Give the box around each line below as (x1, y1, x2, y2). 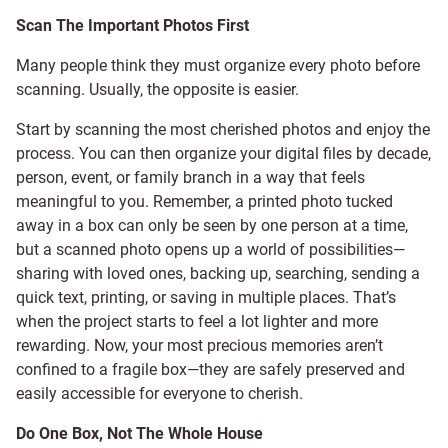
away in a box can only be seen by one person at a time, (16, 216, 408, 235)
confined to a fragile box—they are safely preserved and (16, 360, 405, 379)
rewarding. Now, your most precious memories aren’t (16, 336, 383, 355)
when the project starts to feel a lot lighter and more (16, 312, 378, 331)
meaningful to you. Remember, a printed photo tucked (16, 192, 393, 211)
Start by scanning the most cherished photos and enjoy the (16, 120, 430, 139)
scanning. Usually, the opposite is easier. (16, 80, 299, 99)
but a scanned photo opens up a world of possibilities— (16, 240, 405, 259)
